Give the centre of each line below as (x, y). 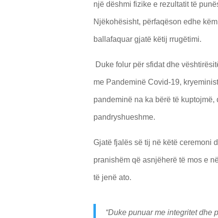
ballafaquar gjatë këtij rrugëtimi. (147, 39)
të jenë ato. (112, 178)
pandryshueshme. (124, 117)
